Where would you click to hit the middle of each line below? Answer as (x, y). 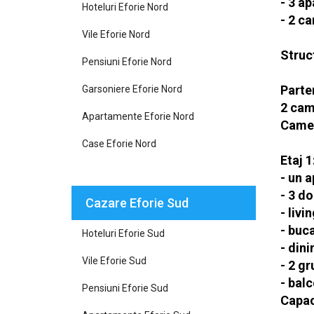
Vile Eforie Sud (114, 261)
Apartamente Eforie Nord (138, 116)
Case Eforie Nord (119, 144)
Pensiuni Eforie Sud (125, 288)
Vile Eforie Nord (116, 34)
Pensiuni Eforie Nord (127, 62)
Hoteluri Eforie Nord (125, 7)
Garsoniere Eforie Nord (132, 89)
